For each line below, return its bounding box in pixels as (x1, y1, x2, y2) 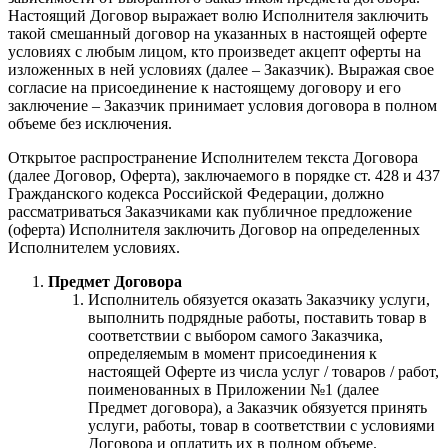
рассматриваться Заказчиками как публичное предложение (8, 202, 412, 220)
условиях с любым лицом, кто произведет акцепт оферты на (8, 42, 421, 60)
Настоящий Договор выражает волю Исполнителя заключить (8, 6, 428, 24)
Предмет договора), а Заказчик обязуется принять (88, 398, 427, 416)
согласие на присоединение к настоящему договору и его (8, 78, 401, 96)
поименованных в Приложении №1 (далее (88, 380, 379, 398)
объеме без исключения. (8, 114, 172, 132)
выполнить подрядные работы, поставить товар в (88, 308, 427, 326)
